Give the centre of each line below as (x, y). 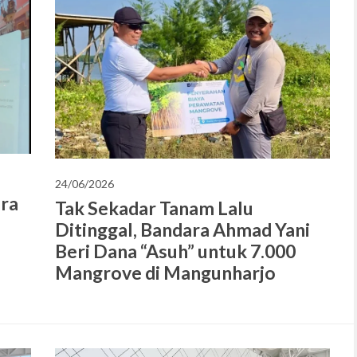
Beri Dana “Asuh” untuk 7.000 (175, 251)
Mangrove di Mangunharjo (165, 273)
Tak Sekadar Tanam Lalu (154, 208)
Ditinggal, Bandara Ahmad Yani (182, 230)
